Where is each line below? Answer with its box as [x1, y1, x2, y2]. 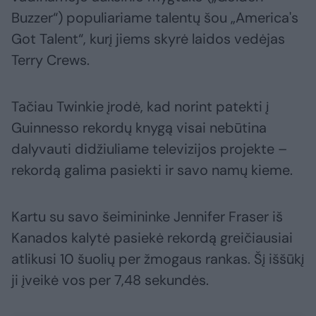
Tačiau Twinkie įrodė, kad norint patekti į [11, 97, 269, 116]
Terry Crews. [11, 50, 90, 69]
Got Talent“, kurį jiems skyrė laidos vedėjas [11, 29, 285, 48]
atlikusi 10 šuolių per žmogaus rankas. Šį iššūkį [11, 249, 304, 268]
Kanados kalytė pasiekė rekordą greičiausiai [11, 228, 293, 247]
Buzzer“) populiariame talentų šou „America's [11, 8, 298, 27]
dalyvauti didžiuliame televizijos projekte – [11, 139, 287, 158]
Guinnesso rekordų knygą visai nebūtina [11, 118, 267, 137]
